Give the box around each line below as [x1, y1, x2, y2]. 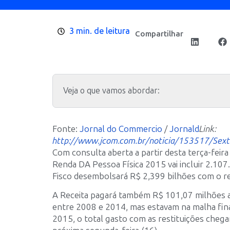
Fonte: [52, 124, 80, 134]
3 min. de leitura [69, 26, 130, 36]
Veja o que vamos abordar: [63, 86, 160, 95]
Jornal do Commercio [80, 124, 162, 134]
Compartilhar [135, 29, 183, 39]
